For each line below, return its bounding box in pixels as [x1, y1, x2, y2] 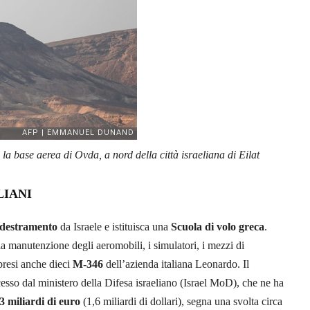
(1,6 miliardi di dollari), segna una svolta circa [80, 295, 282, 307]
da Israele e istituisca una [57, 220, 171, 232]
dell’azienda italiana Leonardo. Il [103, 257, 249, 270]
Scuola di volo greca [171, 220, 264, 232]
